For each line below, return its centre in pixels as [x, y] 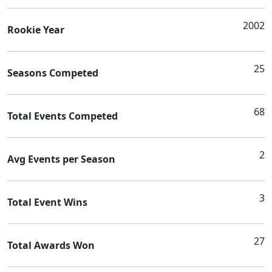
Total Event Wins [47, 202]
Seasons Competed [53, 73]
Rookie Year [36, 29]
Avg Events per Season [61, 159]
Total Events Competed [63, 116]
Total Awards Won [51, 245]
